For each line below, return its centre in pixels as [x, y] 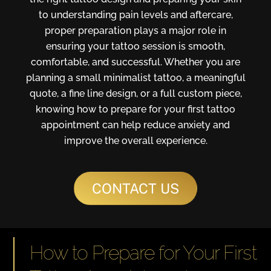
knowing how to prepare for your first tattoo [135, 109]
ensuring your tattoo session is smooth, [135, 46]
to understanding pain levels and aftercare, [135, 15]
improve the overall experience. [135, 140]
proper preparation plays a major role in [135, 30]
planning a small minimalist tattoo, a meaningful [135, 77]
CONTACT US [135, 189]
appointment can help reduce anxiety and [135, 125]
